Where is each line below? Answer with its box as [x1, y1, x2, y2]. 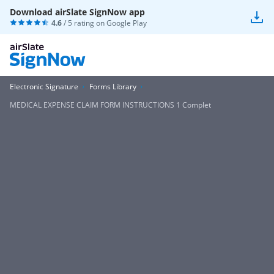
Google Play [106, 18, 147, 28]
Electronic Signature [10, 81, 78, 92]
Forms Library [89, 81, 136, 92]
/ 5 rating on [62, 18, 106, 28]
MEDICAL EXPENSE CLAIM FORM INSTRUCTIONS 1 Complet [10, 100, 211, 110]
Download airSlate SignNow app [10, 6, 145, 18]
